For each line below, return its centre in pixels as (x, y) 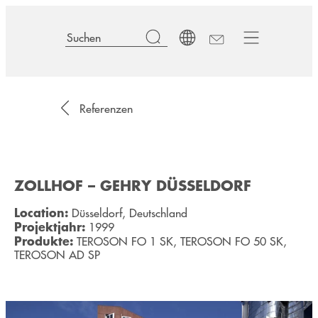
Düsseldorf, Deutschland (128, 213)
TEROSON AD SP (57, 255)
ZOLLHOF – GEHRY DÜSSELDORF (133, 185)
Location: (41, 212)
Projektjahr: (50, 226)
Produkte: (44, 241)
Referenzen (106, 108)
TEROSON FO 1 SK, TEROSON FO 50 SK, (180, 241)
